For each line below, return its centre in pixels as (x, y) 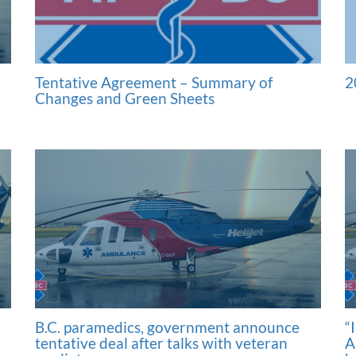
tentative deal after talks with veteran (161, 343)
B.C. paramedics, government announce (167, 327)
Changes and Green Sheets (125, 99)
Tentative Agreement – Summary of (154, 83)
